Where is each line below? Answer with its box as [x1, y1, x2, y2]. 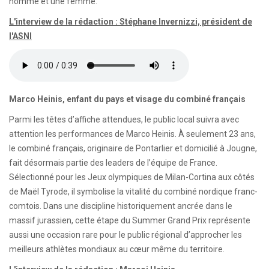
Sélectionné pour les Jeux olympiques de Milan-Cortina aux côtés [9, 172, 255, 182]
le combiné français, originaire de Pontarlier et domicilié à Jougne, [9, 144, 257, 153]
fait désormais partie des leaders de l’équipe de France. [9, 158, 217, 168]
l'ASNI [9, 31, 32, 41]
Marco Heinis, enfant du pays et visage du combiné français [9, 94, 246, 104]
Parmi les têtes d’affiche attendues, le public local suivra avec [9, 115, 239, 124]
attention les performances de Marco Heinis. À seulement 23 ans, [9, 129, 256, 139]
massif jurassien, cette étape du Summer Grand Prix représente [9, 216, 250, 225]
